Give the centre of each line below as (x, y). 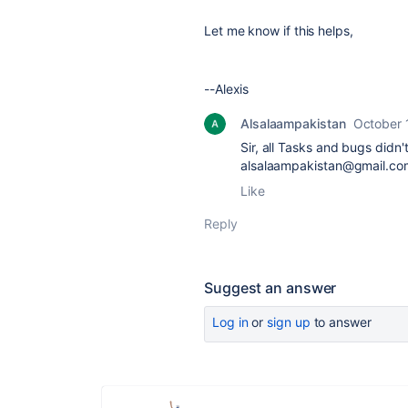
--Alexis (227, 89)
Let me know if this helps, (280, 31)
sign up (289, 322)
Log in (230, 322)
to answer (341, 322)
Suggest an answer (270, 288)
